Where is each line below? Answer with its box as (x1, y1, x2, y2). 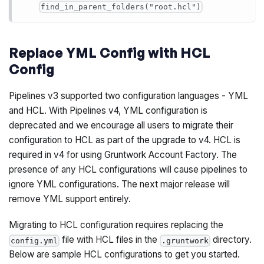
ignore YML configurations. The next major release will (9, 179, 230, 190)
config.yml (11, 236, 58, 245)
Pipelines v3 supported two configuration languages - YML (9, 90, 249, 102)
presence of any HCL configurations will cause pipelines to (9, 164, 248, 176)
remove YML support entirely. (9, 193, 131, 205)
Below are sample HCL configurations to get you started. (9, 249, 240, 260)
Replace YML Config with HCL (9, 44, 211, 61)
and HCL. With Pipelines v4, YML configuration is (9, 105, 208, 117)
